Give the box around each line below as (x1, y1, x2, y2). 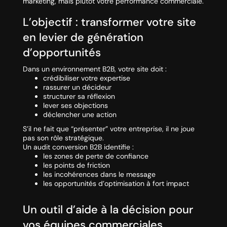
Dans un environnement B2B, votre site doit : (22, 64, 167, 74)
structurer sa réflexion (43, 92, 115, 101)
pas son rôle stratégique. (22, 133, 104, 143)
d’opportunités (22, 45, 101, 60)
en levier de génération (22, 30, 143, 45)
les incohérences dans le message (43, 170, 156, 179)
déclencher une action (43, 110, 117, 120)
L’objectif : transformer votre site (22, 15, 196, 30)
